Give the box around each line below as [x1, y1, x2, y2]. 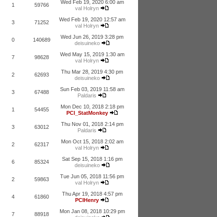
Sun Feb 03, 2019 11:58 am [60, 86, 124, 92]
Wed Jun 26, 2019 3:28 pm [61, 34, 124, 40]
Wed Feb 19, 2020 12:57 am [59, 16, 125, 22]
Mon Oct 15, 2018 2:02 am [61, 139, 124, 144]
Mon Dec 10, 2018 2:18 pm [60, 104, 124, 109]
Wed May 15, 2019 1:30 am [60, 51, 124, 57]
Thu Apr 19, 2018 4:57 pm [62, 191, 123, 197]
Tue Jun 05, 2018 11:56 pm [60, 173, 124, 179]
